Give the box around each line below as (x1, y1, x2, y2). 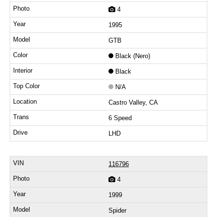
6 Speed (108, 114, 132, 122)
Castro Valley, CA (108, 99, 158, 107)
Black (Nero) (115, 52, 150, 60)
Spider (108, 207, 126, 215)
